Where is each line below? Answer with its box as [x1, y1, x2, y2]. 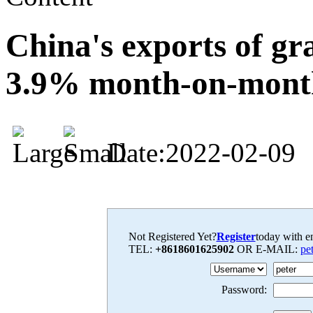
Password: [221, 283, 267, 296]
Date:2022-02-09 [100, 137, 296, 168]
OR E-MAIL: [236, 242, 300, 255]
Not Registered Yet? [128, 230, 217, 242]
